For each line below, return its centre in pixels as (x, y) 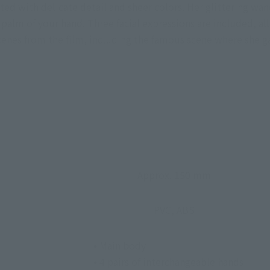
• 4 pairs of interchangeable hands (168, 262)
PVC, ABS (174, 210)
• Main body (119, 245)
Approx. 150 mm (174, 175)
